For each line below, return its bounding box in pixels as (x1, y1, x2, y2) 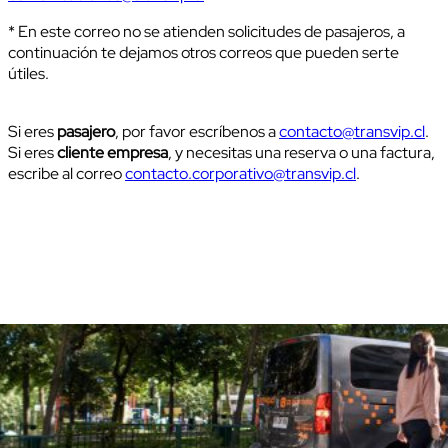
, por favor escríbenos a (115, 120, 279, 142)
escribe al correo (8, 162, 125, 184)
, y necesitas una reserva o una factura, (168, 141, 435, 163)
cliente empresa (57, 141, 168, 163)
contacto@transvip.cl (279, 120, 425, 142)
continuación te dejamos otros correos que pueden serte (8, 41, 399, 63)
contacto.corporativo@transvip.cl (125, 162, 356, 184)
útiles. (8, 62, 49, 84)
